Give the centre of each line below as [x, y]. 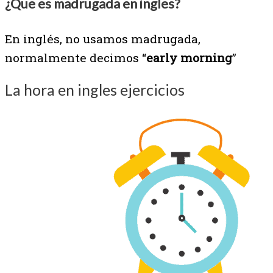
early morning [189, 57]
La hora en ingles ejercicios [95, 89]
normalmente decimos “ [76, 57]
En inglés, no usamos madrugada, [103, 38]
